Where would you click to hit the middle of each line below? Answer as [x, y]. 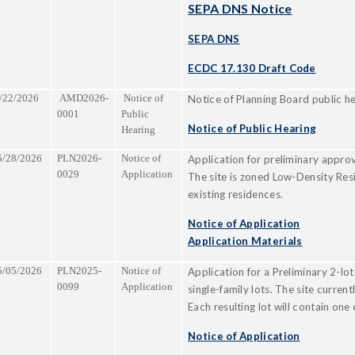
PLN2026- [80, 158]
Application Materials [245, 240]
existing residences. [236, 194]
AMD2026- [83, 97]
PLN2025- [80, 270]
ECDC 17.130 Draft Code [252, 68]
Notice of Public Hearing [252, 128]
